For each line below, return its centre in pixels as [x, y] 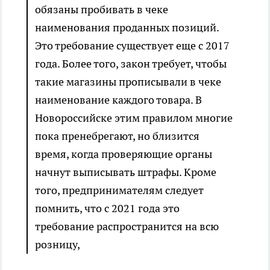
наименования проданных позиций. [127, 28]
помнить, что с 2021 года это [107, 209]
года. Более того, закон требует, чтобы [131, 64]
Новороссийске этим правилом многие [134, 118]
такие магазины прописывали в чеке [128, 82]
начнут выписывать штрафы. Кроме [126, 172]
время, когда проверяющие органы [124, 154]
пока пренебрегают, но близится [117, 136]
